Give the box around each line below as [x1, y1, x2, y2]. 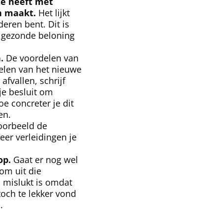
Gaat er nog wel [11, 153, 78, 165]
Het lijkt [38, 6, 70, 19]
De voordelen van [3, 52, 79, 64]
